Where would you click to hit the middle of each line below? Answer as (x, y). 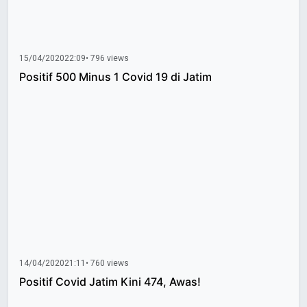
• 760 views (107, 263)
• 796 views (107, 59)
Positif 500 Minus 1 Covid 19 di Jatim (115, 77)
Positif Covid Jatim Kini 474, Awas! (110, 281)
